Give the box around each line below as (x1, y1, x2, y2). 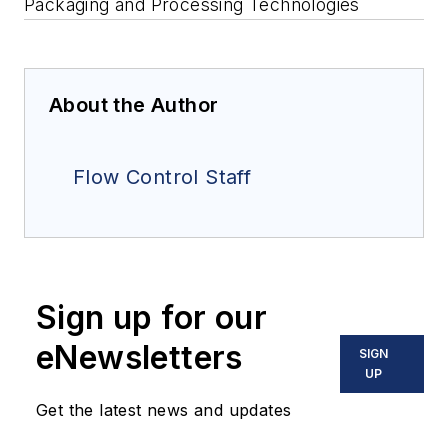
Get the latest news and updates (36, 400, 292, 421)
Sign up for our (36, 298, 267, 338)
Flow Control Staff (73, 165, 252, 190)
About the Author (49, 93, 219, 118)
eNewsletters (36, 338, 243, 378)
